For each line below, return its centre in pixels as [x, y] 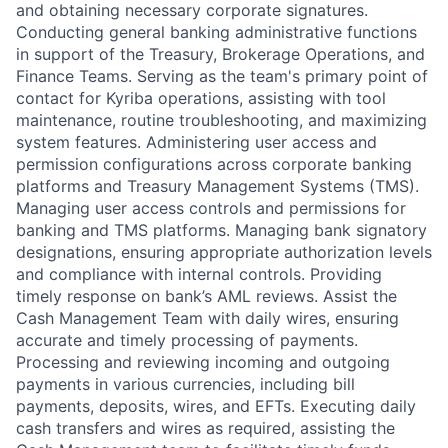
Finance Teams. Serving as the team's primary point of [222, 76]
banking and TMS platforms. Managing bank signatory [221, 230]
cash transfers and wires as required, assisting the [205, 428]
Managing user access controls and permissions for [211, 208]
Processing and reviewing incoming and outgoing [203, 362]
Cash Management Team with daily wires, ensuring [207, 318]
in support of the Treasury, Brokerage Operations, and [220, 54]
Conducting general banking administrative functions [216, 32]
